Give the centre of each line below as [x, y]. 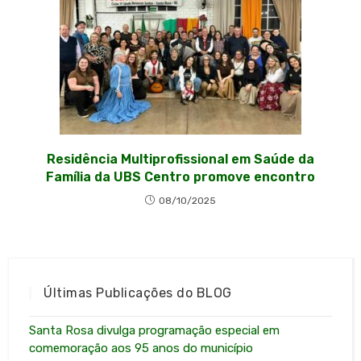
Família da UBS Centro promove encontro [180, 176]
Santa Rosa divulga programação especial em [155, 330]
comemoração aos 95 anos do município [141, 348]
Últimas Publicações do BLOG [138, 293]
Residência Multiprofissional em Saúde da [180, 159]
